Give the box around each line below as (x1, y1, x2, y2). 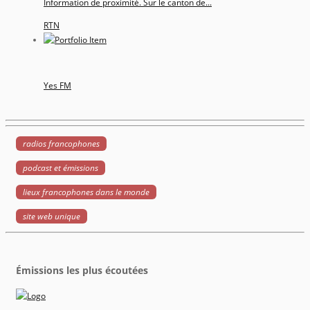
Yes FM (44, 79, 71, 91)
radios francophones (23, 137, 100, 149)
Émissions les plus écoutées (16, 264, 148, 277)
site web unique (23, 210, 80, 223)
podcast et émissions (23, 162, 98, 174)
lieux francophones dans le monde (23, 186, 149, 199)
